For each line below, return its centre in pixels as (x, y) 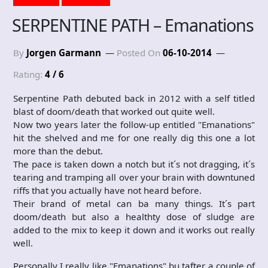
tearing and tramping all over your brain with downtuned (134, 177)
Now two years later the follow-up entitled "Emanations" (134, 124)
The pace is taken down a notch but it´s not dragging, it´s (134, 164)
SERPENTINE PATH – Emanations (133, 25)
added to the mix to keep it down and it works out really (134, 230)
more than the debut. (58, 151)
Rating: (29, 74)
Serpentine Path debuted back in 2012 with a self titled (134, 98)
